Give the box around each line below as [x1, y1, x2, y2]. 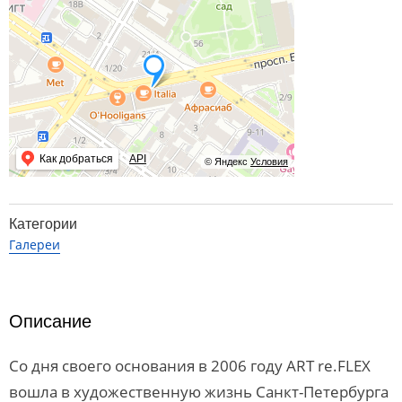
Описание [9, 311, 92, 331]
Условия [250, 156, 288, 167]
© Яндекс [205, 156, 248, 167]
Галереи [9, 236, 60, 253]
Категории [9, 216, 77, 232]
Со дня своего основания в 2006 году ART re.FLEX [9, 355, 371, 376]
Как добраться [39, 153, 113, 165]
